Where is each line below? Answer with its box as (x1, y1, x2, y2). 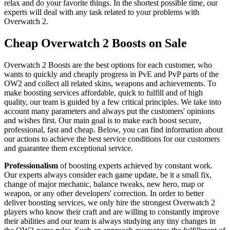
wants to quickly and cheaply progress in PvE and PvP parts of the (4, 69, 219, 79)
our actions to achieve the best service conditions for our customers (4, 134, 220, 143)
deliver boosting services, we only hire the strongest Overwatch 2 (4, 198, 215, 207)
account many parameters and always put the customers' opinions (4, 106, 215, 116)
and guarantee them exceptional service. (4, 143, 133, 152)
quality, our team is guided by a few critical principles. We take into (4, 97, 221, 106)
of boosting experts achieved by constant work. (60, 161, 213, 170)
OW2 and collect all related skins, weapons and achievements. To (4, 79, 216, 88)
